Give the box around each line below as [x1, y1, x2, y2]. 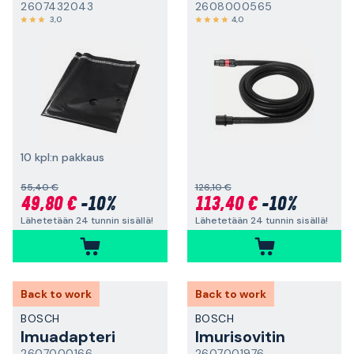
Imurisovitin [194, 326, 285, 347]
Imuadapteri [21, 326, 115, 347]
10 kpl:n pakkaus [21, 150, 104, 165]
